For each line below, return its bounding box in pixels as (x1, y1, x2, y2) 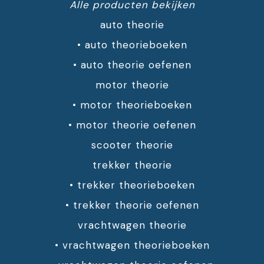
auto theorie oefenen (80, 58, 192, 72)
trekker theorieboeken (77, 179, 195, 192)
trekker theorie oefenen (72, 199, 199, 212)
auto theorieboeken (84, 38, 187, 52)
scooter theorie (91, 138, 173, 152)
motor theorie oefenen (75, 118, 196, 132)
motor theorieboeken (80, 98, 192, 112)
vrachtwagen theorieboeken (62, 239, 210, 252)
